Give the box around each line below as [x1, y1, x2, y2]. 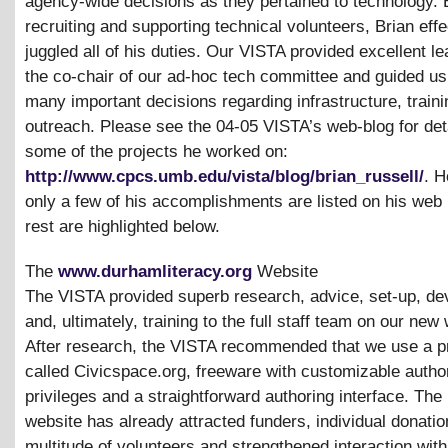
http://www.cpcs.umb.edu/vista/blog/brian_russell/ [25, 166, 424, 186]
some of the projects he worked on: [25, 141, 288, 161]
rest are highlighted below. [25, 216, 220, 236]
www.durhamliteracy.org [58, 261, 252, 281]
